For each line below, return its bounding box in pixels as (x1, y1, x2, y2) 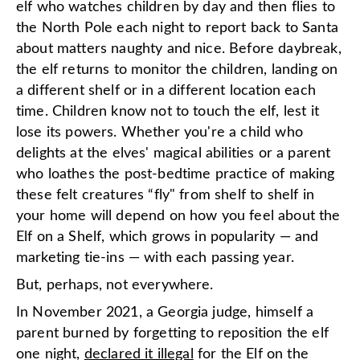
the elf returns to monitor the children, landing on (16, 63, 338, 77)
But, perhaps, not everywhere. (16, 278, 214, 292)
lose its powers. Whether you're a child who (16, 125, 303, 140)
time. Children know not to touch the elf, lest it (16, 104, 319, 119)
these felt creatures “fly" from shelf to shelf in (16, 188, 314, 202)
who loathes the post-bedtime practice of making (16, 167, 335, 182)
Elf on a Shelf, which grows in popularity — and (16, 230, 319, 244)
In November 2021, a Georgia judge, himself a (16, 305, 314, 320)
